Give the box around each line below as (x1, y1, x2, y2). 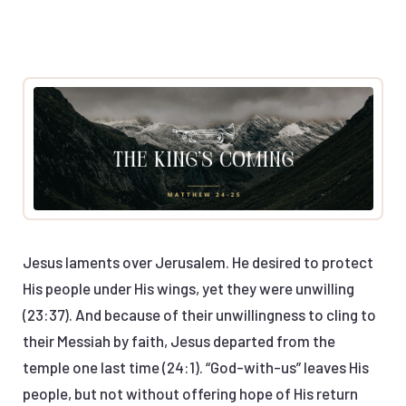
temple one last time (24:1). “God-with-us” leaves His (23, 358, 369, 377)
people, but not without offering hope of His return (23, 384, 358, 403)
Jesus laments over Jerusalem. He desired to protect (23, 253, 373, 272)
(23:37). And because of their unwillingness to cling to (23, 305, 376, 324)
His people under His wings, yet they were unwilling (23, 279, 354, 298)
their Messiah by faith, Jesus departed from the (23, 332, 335, 351)
